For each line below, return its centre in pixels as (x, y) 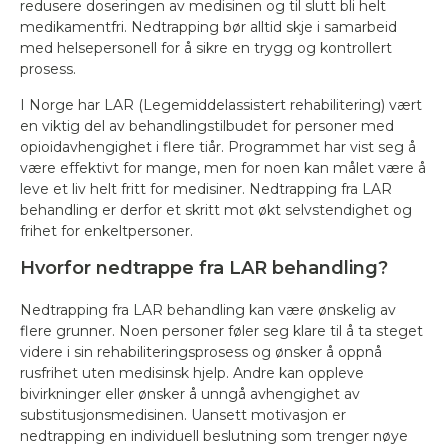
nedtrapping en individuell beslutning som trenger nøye (214, 436)
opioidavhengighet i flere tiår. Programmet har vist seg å (218, 147)
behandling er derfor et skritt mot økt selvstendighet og (216, 210)
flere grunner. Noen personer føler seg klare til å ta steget (221, 331)
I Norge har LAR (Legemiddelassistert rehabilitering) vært (221, 105)
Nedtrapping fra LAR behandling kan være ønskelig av (208, 310)
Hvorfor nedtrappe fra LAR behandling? (204, 268)
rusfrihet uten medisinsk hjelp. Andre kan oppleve (192, 373)
